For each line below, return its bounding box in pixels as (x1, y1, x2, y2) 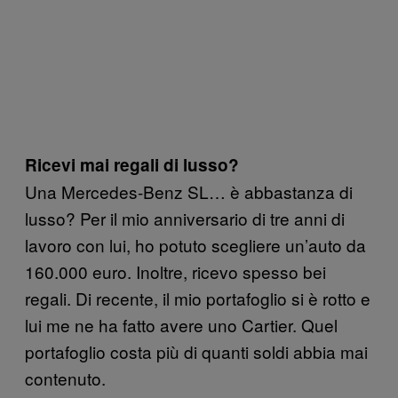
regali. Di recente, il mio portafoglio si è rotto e (25, 286, 370, 311)
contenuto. (25, 366, 106, 391)
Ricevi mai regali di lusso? (25, 153, 239, 178)
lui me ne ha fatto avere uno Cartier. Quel (25, 313, 338, 338)
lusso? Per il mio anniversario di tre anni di (25, 206, 345, 231)
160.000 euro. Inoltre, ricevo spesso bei (25, 259, 326, 284)
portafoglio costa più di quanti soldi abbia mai (25, 339, 368, 364)
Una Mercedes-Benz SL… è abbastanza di (25, 179, 353, 204)
